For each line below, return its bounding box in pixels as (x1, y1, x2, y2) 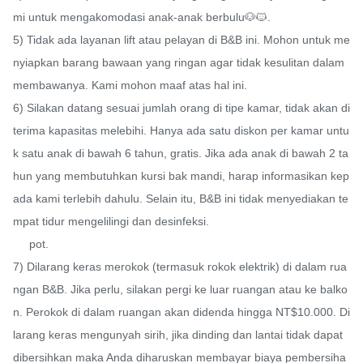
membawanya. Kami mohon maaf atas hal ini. (13, 79, 247, 92)
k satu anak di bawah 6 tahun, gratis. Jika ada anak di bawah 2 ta (13, 147, 348, 160)
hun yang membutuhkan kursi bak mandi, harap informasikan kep (13, 169, 349, 183)
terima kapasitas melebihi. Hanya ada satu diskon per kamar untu (13, 124, 349, 138)
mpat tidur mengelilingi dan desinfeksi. (13, 215, 209, 228)
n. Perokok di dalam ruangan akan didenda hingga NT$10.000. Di (13, 305, 350, 319)
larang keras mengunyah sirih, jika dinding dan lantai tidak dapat (13, 328, 343, 342)
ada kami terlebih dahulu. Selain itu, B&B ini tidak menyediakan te (13, 192, 348, 206)
